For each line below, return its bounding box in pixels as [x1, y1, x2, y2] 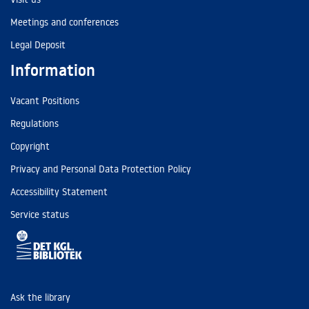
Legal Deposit [10, 39, 66, 51]
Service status [10, 208, 69, 221]
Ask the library [10, 291, 70, 303]
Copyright [10, 140, 50, 152]
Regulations [10, 117, 59, 130]
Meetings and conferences [10, 16, 119, 28]
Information [10, 59, 95, 81]
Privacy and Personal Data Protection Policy [10, 163, 191, 175]
